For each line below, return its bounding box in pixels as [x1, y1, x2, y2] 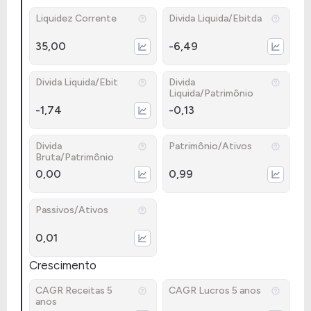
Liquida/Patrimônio [169, 87, 253, 99]
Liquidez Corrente [35, 12, 117, 24]
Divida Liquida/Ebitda [169, 12, 262, 24]
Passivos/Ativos [35, 204, 108, 216]
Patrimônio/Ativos [169, 140, 252, 152]
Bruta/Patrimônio [35, 151, 114, 163]
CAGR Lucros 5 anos [169, 285, 261, 296]
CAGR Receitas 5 [35, 285, 112, 296]
